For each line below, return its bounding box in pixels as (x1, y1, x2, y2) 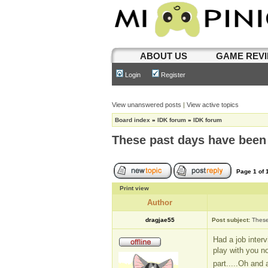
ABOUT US (139, 51, 187, 61)
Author (147, 198, 172, 207)
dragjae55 (145, 217, 175, 223)
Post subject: (212, 217, 250, 223)
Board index (115, 117, 150, 123)
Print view (120, 185, 149, 191)
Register (159, 71, 185, 78)
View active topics (187, 101, 239, 108)
